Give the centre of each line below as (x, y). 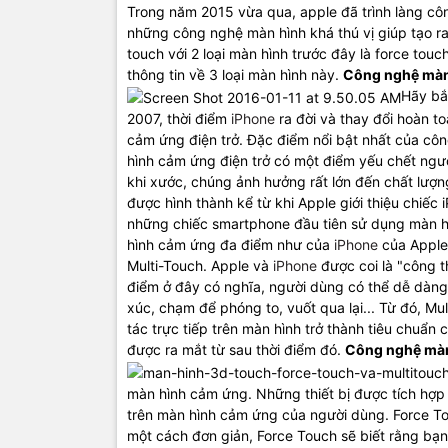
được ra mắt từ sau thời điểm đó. (236, 349)
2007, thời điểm (179, 118)
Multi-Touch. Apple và (200, 265)
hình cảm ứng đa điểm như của (228, 244)
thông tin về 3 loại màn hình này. (235, 75)
